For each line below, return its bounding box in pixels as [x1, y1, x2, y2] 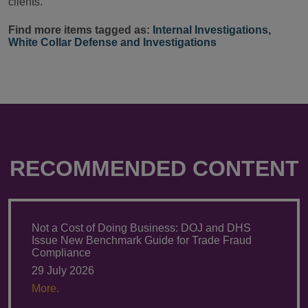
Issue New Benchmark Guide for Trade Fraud [32, 234, 252, 246]
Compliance [32, 246, 91, 258]
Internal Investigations [153, 23, 268, 36]
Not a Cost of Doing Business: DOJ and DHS [32, 221, 251, 234]
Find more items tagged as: [8, 23, 153, 36]
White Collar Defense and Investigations [8, 36, 217, 48]
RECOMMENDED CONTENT [9, 155, 299, 181]
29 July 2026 [32, 264, 94, 276]
